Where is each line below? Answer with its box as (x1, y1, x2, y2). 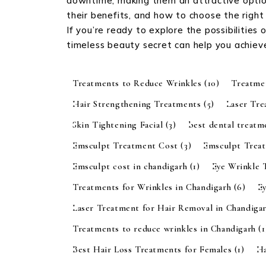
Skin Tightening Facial (72, 119, 166, 130)
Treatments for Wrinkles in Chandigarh (72, 181, 234, 192)
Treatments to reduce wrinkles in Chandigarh (72, 223, 259, 234)
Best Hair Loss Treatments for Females (72, 243, 235, 255)
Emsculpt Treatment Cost (72, 140, 181, 151)
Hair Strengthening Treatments (72, 98, 204, 109)
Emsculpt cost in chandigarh (72, 160, 190, 172)
